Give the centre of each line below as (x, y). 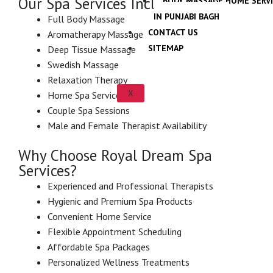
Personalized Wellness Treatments (119, 262)
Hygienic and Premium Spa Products (120, 201)
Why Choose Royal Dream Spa (115, 155)
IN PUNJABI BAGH (187, 16)
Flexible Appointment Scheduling (115, 231)
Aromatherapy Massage (95, 34)
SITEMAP (166, 48)
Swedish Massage (83, 64)
